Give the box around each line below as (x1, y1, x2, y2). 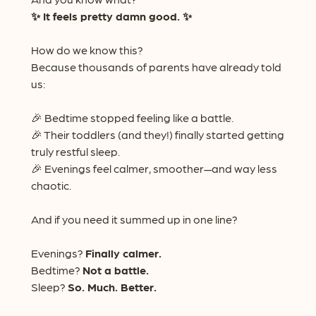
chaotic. (30, 178, 71, 193)
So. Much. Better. (67, 280, 157, 294)
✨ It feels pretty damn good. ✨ (30, 9, 192, 23)
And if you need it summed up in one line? (30, 212, 238, 226)
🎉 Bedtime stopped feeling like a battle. (30, 111, 233, 125)
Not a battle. (82, 263, 149, 277)
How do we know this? (30, 43, 143, 57)
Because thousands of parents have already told (30, 60, 281, 74)
